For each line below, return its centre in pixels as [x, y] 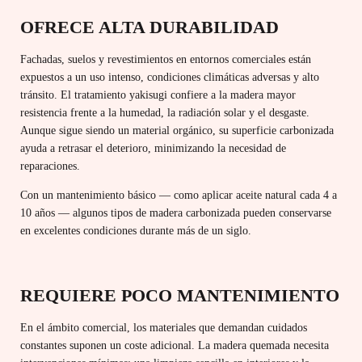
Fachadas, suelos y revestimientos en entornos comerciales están [166, 59]
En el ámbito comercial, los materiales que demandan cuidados [164, 328]
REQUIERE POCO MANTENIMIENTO [180, 296]
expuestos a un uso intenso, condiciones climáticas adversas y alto [170, 77]
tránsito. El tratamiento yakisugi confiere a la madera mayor [158, 95]
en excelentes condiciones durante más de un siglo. [136, 230]
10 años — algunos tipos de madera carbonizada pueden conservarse [176, 213]
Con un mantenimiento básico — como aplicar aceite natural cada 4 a [179, 195]
